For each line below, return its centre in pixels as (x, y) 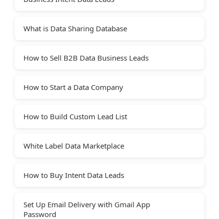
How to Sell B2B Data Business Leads (86, 58)
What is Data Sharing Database (75, 29)
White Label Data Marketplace (74, 146)
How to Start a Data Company (73, 87)
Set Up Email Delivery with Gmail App (87, 205)
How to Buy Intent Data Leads (74, 175)
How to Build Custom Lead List (75, 117)
